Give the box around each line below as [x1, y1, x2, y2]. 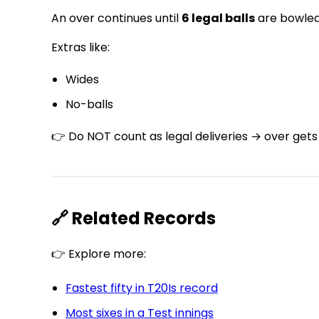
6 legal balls [182, 10, 255, 27]
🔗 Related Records [51, 206, 216, 231]
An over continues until [51, 10, 182, 27]
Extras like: [51, 39, 110, 56]
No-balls [66, 96, 113, 113]
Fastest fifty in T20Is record [66, 280, 218, 297]
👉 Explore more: [51, 246, 146, 263]
